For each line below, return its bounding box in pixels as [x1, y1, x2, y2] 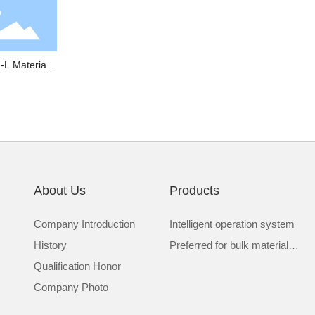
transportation [169, 259, 233, 272]
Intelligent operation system [169, 217, 295, 230]
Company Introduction [33, 217, 135, 230]
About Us [33, 183, 86, 198]
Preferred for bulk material [169, 238, 289, 251]
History [33, 238, 67, 251]
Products [169, 183, 220, 198]
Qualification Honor [33, 259, 121, 272]
